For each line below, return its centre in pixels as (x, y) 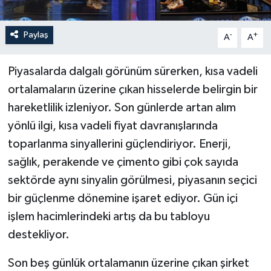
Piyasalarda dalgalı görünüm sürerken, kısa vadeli (132, 72)
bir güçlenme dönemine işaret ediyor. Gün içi (122, 199)
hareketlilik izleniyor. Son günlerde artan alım (122, 108)
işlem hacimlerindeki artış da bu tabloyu (109, 217)
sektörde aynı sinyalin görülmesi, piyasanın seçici (132, 181)
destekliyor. (38, 235)
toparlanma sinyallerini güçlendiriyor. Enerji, (119, 144)
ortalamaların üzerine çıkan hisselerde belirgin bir (132, 90)
